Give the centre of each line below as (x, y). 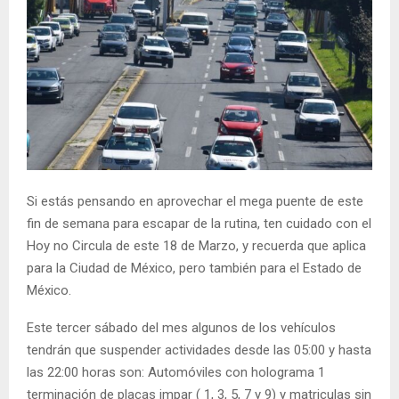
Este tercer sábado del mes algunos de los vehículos (181, 327)
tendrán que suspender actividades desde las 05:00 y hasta (199, 350)
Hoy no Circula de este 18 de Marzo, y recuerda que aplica (196, 245)
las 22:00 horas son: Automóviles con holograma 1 (176, 372)
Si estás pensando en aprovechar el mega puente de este (195, 201)
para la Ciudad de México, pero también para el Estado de (194, 268)
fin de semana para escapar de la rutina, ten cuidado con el (199, 223)
